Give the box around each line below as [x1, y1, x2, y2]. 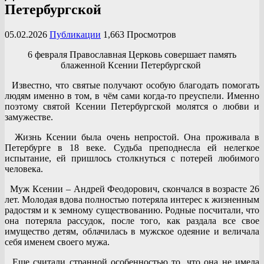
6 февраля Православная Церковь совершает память [28, 49, 236, 60]
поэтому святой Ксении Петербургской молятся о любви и [5, 101, 259, 111]
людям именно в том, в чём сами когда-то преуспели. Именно [5, 90, 259, 101]
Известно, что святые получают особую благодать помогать [5, 80, 259, 90]
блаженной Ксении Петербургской [61, 60, 203, 70]
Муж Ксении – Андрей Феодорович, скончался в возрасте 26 [5, 183, 259, 194]
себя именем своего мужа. [5, 236, 110, 247]
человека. [5, 163, 43, 174]
